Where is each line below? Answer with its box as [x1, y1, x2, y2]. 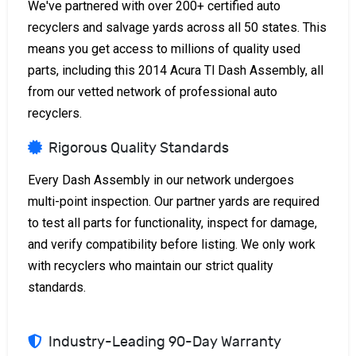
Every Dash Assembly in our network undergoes [28, 172, 294, 188]
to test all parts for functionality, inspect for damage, [28, 215, 317, 230]
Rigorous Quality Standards [48, 139, 229, 157]
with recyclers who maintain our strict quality [28, 257, 273, 273]
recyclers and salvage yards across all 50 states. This [28, 19, 327, 35]
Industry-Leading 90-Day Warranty [48, 333, 281, 350]
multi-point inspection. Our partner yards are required [28, 193, 319, 209]
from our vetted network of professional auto [28, 83, 277, 99]
